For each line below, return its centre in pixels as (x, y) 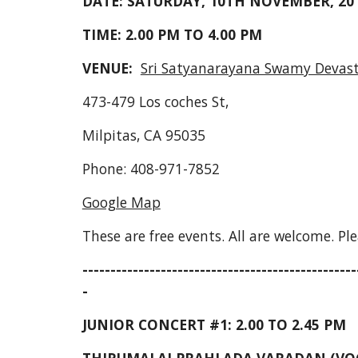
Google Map (121, 202)
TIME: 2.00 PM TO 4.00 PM (172, 34)
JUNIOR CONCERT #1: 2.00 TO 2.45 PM (214, 324)
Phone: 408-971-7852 (151, 169)
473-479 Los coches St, (155, 101)
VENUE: (111, 68)
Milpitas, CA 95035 (143, 135)
